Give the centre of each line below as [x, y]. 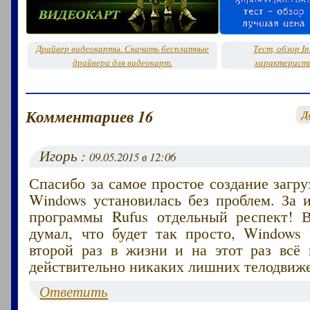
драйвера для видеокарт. [122, 62]
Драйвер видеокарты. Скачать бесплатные [122, 48]
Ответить [74, 291]
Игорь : [65, 155]
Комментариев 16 [90, 116]
